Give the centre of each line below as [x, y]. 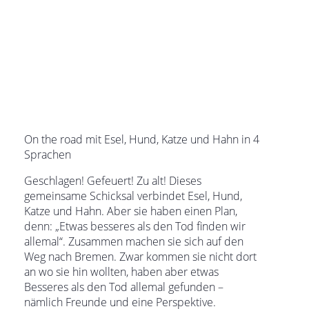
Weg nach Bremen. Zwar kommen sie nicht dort [140, 257]
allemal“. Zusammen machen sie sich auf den [134, 241]
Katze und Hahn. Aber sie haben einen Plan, [131, 211]
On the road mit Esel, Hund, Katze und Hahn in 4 [142, 139]
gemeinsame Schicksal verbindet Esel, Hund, [133, 196]
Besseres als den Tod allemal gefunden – [124, 287]
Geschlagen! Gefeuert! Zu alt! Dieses [113, 181]
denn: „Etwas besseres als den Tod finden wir [135, 226]
